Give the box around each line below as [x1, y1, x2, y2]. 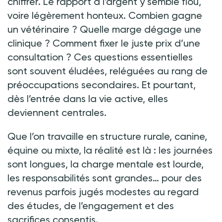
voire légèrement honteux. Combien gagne [7, 9, 202, 21]
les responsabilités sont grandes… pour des [7, 171, 202, 184]
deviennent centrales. [7, 106, 107, 118]
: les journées [154, 144, 213, 156]
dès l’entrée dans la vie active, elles [7, 92, 168, 105]
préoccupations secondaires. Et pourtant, [7, 78, 196, 91]
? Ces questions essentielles [66, 51, 193, 63]
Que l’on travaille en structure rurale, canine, [7, 130, 207, 142]
